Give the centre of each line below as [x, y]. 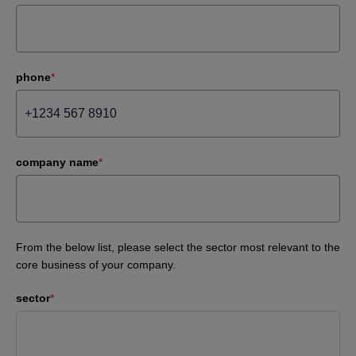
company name [57, 162]
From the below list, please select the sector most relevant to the [178, 247]
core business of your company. [96, 265]
